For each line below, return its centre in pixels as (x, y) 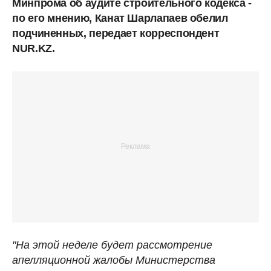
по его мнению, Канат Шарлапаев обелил (120, 18)
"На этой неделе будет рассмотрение (112, 245)
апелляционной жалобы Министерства (114, 260)
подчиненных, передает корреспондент (116, 33)
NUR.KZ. (34, 48)
